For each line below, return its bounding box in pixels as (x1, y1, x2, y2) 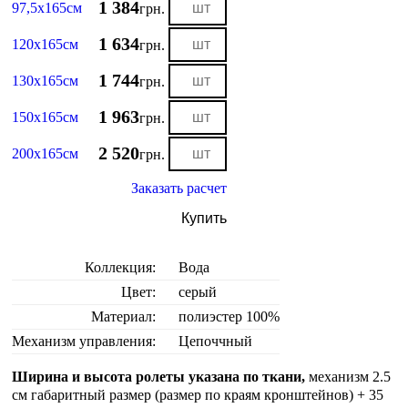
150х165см (12, 109, 79, 126)
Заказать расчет (131, 180, 228, 197)
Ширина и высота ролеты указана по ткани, (12, 369, 310, 385)
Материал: (91, 309, 157, 325)
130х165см (12, 73, 79, 89)
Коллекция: (85, 260, 157, 276)
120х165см (12, 36, 79, 53)
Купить (181, 210, 228, 227)
